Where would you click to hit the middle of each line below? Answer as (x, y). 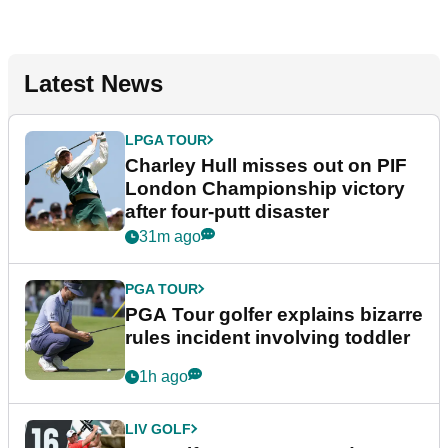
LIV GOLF (158, 428)
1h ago (163, 376)
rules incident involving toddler (267, 337)
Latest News (93, 83)
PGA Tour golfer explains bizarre (274, 314)
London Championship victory (265, 188)
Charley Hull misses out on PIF (266, 165)
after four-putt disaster (227, 211)
